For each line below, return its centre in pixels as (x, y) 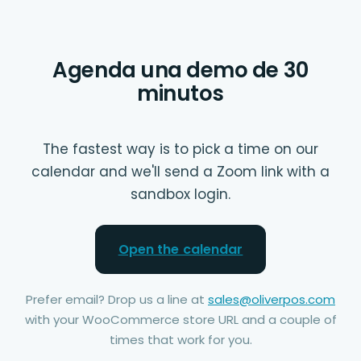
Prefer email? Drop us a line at (115, 299)
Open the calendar (180, 249)
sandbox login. (180, 194)
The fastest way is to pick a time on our (180, 149)
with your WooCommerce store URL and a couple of (180, 319)
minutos (180, 93)
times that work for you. (180, 339)
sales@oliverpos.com (272, 299)
